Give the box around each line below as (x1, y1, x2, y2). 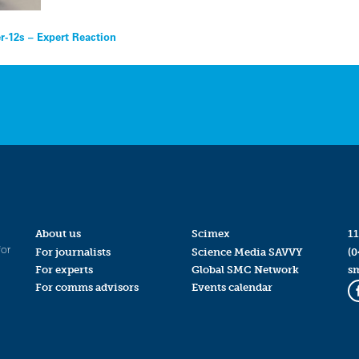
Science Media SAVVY (191, 245, 303, 258)
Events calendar (191, 280, 272, 293)
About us (34, 228, 81, 240)
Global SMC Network (191, 263, 299, 276)
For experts (34, 263, 93, 276)
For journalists (34, 245, 111, 258)
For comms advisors (34, 280, 139, 293)
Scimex (191, 228, 230, 240)
